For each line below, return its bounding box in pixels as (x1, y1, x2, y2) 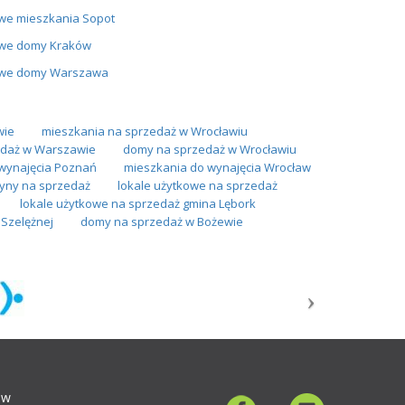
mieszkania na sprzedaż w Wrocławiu (42, 122, 248, 139)
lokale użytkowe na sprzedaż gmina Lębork (20, 194, 256, 212)
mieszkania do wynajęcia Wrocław (123, 158, 311, 175)
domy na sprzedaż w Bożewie (80, 212, 243, 230)
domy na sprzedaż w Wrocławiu (122, 140, 297, 157)
